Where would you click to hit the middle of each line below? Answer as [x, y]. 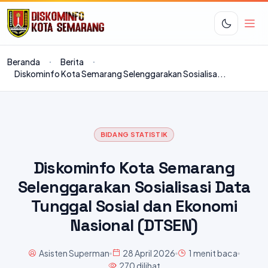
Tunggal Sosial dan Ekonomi [134, 206]
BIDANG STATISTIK [134, 134]
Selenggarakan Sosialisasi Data [134, 187]
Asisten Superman [74, 253]
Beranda [24, 62]
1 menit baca [212, 253]
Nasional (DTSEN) [134, 225]
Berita [72, 62]
